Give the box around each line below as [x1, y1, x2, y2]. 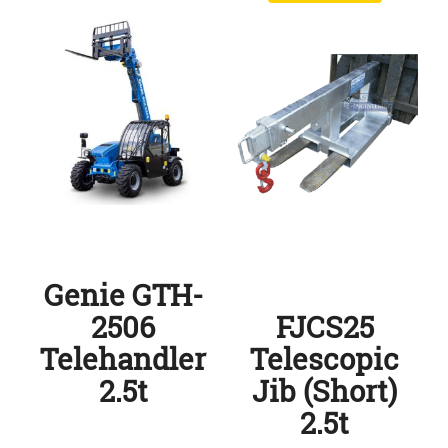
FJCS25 [275, 307, 374, 347]
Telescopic [250, 339, 400, 379]
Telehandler [40, 339, 207, 379]
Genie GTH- [43, 275, 203, 315]
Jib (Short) [252, 371, 398, 411]
